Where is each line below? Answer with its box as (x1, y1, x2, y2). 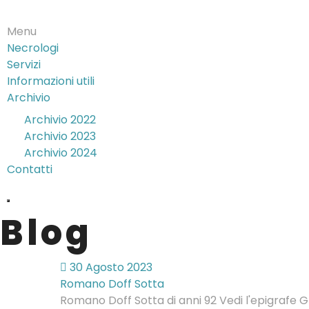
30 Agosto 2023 (67, 259, 152, 275)
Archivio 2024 (24, 145, 97, 161)
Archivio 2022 (24, 112, 96, 128)
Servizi (7, 57, 41, 72)
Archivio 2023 (24, 128, 96, 144)
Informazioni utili (7, 73, 94, 89)
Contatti (7, 161, 52, 177)
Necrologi (7, 40, 59, 56)
